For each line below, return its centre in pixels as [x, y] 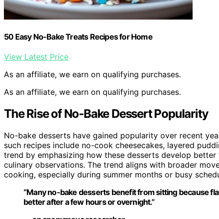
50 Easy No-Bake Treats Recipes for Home [78, 36]
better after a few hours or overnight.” [89, 202]
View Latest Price [36, 57]
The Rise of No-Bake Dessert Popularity [106, 114]
